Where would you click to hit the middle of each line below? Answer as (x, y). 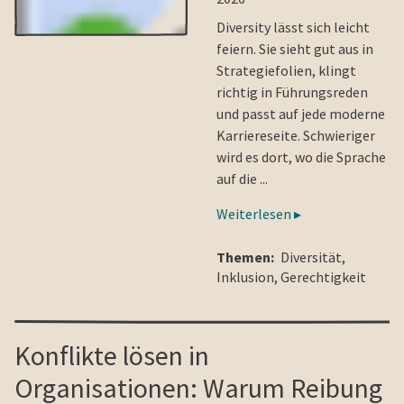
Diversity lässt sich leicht (293, 27)
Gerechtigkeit (323, 276)
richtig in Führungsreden (292, 92)
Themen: (245, 257)
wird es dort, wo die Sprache (301, 156)
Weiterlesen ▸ (259, 213)
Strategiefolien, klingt (286, 70)
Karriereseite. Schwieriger (296, 135)
